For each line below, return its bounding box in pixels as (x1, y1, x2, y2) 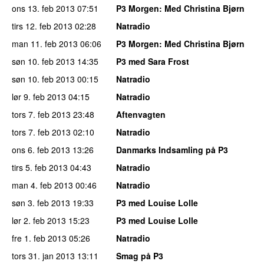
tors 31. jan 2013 (12, 249, 75, 262)
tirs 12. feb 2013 (12, 19, 72, 32)
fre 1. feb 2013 (12, 232, 67, 244)
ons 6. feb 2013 (12, 143, 70, 156)
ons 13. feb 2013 (12, 2, 75, 14)
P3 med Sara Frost (116, 55, 189, 67)
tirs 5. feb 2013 (12, 161, 68, 173)
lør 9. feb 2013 (12, 90, 66, 103)
